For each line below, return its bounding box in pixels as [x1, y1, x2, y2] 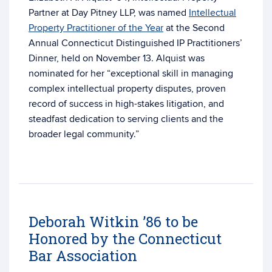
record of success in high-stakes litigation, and [29, 98, 224, 110]
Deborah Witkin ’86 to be [29, 212, 198, 231]
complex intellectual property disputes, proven [29, 83, 226, 95]
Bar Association [29, 246, 137, 265]
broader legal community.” [29, 128, 139, 140]
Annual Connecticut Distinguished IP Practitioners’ [29, 37, 242, 49]
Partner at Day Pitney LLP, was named [29, 7, 189, 19]
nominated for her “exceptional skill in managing [29, 67, 233, 80]
